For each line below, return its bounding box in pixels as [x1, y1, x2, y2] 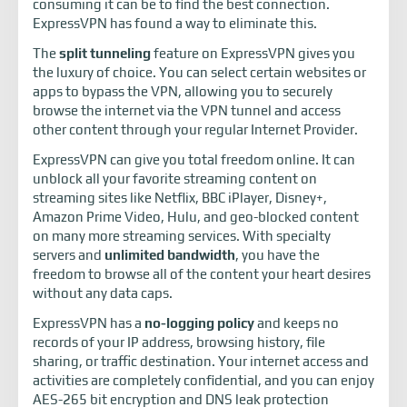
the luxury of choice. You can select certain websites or [33, 65, 366, 81]
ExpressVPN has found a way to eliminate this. [33, 15, 317, 32]
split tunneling [59, 45, 151, 62]
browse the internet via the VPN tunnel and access [33, 103, 341, 119]
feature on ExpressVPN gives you [151, 45, 355, 62]
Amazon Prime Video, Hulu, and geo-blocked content [33, 209, 359, 225]
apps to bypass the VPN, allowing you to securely [33, 84, 333, 100]
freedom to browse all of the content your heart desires [33, 266, 371, 283]
